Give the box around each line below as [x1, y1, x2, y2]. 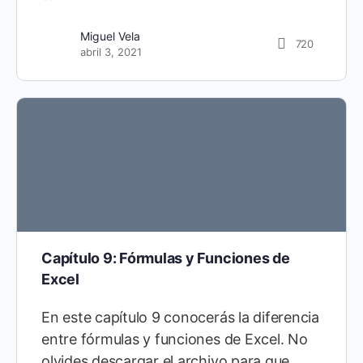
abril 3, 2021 [80, 45, 142, 59]
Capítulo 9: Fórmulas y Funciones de [41, 249, 290, 267]
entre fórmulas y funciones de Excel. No [41, 330, 308, 348]
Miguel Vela [80, 29, 140, 44]
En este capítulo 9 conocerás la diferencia [41, 308, 319, 326]
